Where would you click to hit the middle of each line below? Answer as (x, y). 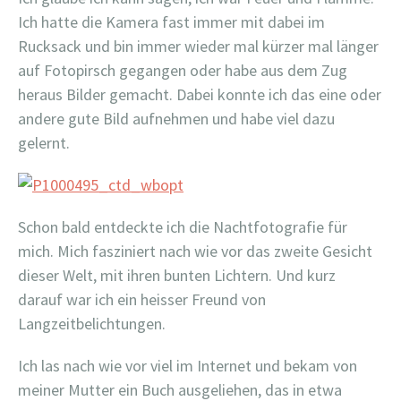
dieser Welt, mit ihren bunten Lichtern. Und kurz (177, 275)
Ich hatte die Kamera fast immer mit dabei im (171, 22)
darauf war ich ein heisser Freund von (142, 299)
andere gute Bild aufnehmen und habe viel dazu (176, 119)
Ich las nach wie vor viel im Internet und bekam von (188, 366)
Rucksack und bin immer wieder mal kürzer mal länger (198, 46)
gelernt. (44, 143)
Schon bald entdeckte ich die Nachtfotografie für (183, 227)
